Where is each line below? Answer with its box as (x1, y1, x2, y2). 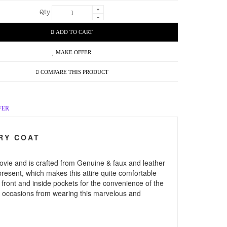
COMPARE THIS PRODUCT (40, 69, 108, 75)
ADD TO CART (56, 29, 93, 35)
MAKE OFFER (56, 49, 92, 55)
